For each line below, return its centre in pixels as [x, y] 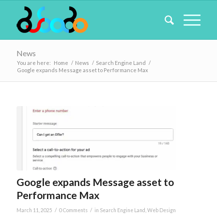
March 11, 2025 [34, 210]
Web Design [161, 210]
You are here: [34, 63]
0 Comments [73, 210]
